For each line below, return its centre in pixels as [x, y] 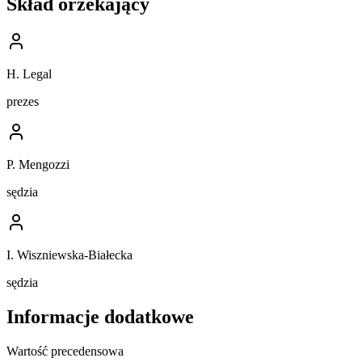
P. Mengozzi [38, 164]
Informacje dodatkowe [100, 316]
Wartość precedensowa [65, 351]
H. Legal [29, 74]
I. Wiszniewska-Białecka [69, 255]
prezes [23, 101]
